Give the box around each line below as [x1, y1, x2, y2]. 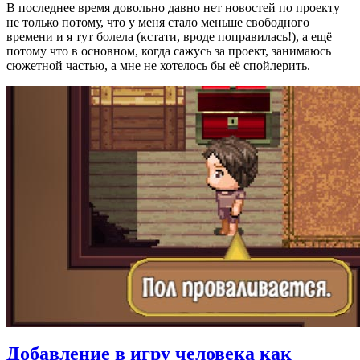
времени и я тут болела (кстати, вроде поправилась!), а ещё [6, 29, 332, 43]
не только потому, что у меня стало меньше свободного [6, 14, 309, 29]
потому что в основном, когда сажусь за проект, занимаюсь [6, 43, 331, 58]
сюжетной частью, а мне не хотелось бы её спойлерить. [6, 58, 310, 72]
